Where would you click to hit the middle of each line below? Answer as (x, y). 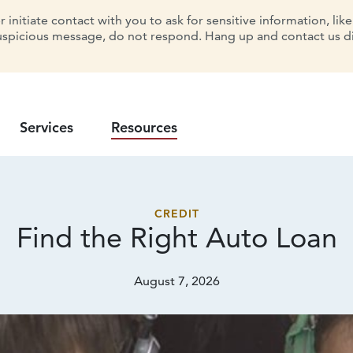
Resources (144, 127)
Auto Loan (271, 238)
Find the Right (111, 238)
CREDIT (176, 214)
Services (46, 127)
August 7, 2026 (176, 281)
